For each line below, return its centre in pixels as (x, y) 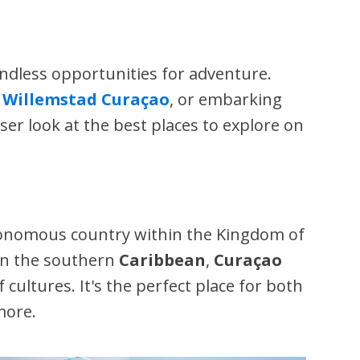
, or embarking (226, 99)
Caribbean (163, 260)
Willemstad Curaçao (86, 99)
